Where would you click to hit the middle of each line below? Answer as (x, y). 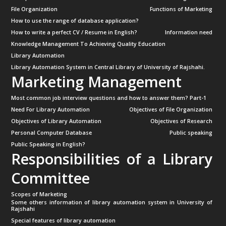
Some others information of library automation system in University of (112, 203)
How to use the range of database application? (75, 21)
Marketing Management (97, 82)
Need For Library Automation (51, 110)
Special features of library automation (64, 221)
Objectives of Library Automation (56, 121)
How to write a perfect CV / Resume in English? (74, 33)
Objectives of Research (181, 121)
